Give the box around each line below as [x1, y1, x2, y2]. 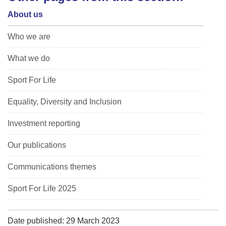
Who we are [8, 32, 50, 41]
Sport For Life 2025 [8, 184, 76, 193]
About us [8, 10, 43, 19]
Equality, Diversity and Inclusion [8, 97, 122, 106]
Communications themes [8, 162, 96, 171]
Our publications [8, 140, 66, 149]
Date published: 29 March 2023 [8, 216, 120, 225]
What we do [8, 53, 50, 63]
